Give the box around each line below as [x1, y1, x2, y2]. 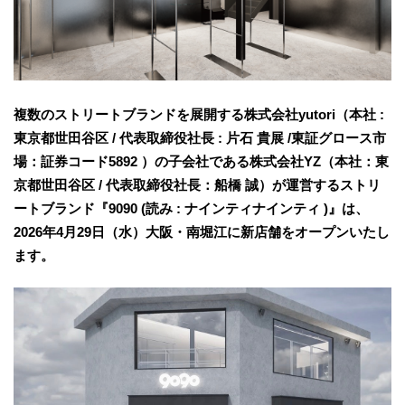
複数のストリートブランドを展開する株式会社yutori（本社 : [14, 106, 384, 122]
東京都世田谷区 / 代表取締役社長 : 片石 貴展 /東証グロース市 [14, 129, 386, 146]
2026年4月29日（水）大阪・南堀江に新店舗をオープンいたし [14, 223, 390, 240]
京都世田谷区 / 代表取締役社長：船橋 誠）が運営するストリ [14, 176, 381, 193]
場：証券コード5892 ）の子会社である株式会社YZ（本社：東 [14, 153, 389, 169]
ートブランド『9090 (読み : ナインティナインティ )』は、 [14, 200, 369, 216]
